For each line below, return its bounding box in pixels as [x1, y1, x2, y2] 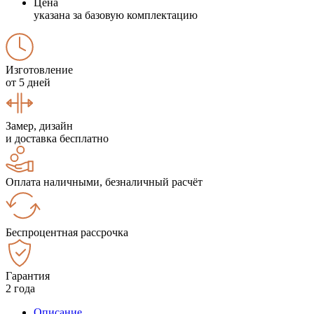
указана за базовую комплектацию [34, 8, 198, 21]
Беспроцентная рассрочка [6, 226, 128, 238]
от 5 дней [6, 76, 50, 88]
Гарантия [6, 269, 50, 282]
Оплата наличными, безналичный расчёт [6, 175, 203, 188]
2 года [6, 282, 35, 294]
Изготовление [6, 63, 73, 76]
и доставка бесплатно [6, 132, 109, 144]
